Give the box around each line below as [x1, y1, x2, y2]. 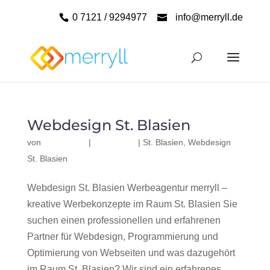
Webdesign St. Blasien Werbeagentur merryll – [27, 183, 227, 193]
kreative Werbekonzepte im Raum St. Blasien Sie [27, 199, 237, 209]
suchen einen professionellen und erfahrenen [27, 215, 221, 225]
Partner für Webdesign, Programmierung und [27, 231, 218, 242]
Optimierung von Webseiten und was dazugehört [27, 248, 235, 258]
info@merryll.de [175, 12, 243, 22]
